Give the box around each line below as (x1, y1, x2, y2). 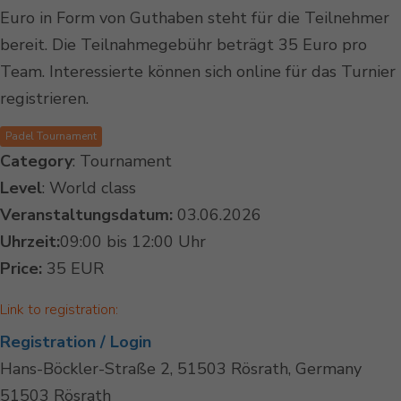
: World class (42, 177, 136, 200)
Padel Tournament (5, 129, 97, 144)
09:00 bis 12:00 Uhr (60, 231, 206, 253)
